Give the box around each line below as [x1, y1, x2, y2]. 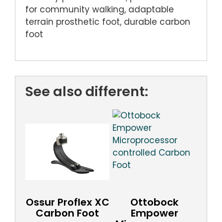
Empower [130, 206, 178, 220]
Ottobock [130, 195, 179, 209]
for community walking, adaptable [25, 3, 174, 15]
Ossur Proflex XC [25, 195, 110, 209]
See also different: [25, 82, 148, 101]
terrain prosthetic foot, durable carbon [25, 15, 190, 28]
